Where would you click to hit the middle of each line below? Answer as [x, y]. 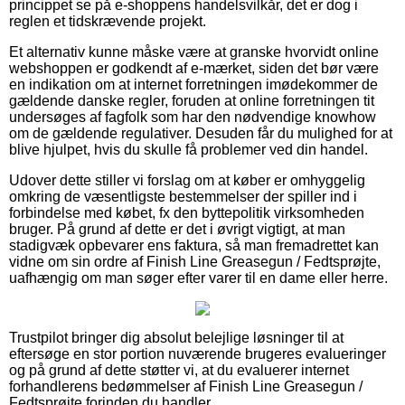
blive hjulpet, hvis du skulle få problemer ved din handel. [188, 149]
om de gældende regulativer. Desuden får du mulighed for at [201, 133]
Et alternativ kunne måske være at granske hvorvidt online [194, 52]
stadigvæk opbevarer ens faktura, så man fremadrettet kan [194, 245]
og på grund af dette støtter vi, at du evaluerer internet [179, 370]
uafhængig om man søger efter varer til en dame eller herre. [198, 278]
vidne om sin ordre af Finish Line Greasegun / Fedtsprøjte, [195, 261]
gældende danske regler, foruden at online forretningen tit [192, 100]
